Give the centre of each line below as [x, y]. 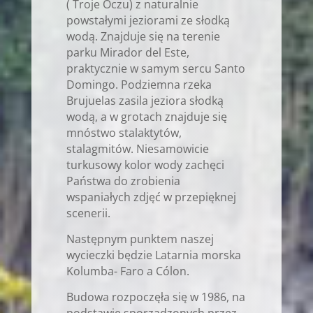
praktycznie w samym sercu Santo [155, 68]
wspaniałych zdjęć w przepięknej [151, 197]
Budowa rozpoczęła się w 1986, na [155, 297]
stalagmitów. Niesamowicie [137, 148]
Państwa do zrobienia [123, 181]
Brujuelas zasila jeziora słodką [145, 100]
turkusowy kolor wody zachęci [145, 165]
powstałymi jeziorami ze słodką [148, 20]
